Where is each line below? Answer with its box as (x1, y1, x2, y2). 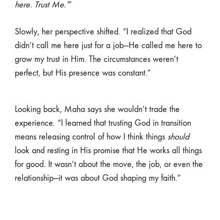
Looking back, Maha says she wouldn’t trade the (15, 104, 180, 115)
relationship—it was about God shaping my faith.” (15, 173, 181, 184)
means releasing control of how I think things (15, 132, 167, 142)
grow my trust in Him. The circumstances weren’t (15, 54, 178, 65)
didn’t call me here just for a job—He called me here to (15, 40, 202, 51)
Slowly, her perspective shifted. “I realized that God (15, 27, 192, 37)
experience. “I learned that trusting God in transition (15, 118, 191, 129)
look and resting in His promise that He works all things (15, 145, 202, 156)
